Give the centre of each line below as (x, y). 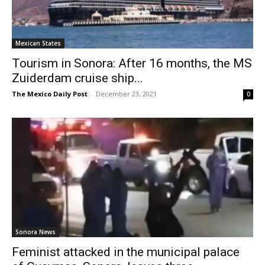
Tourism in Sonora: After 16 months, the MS (132, 64)
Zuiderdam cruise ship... (77, 78)
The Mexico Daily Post (50, 94)
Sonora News (35, 232)
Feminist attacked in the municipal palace (126, 252)
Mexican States (38, 43)
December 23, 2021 (126, 94)
